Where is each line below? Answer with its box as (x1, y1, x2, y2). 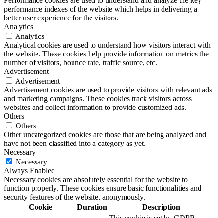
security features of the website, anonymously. (4, 193, 145, 201)
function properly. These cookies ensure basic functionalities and (4, 184, 201, 193)
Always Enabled (4, 166, 55, 175)
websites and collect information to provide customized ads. (4, 103, 186, 112)
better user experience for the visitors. (4, 14, 118, 22)
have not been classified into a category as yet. (4, 139, 145, 148)
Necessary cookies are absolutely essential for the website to (4, 175, 188, 184)
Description (142, 203, 180, 212)
